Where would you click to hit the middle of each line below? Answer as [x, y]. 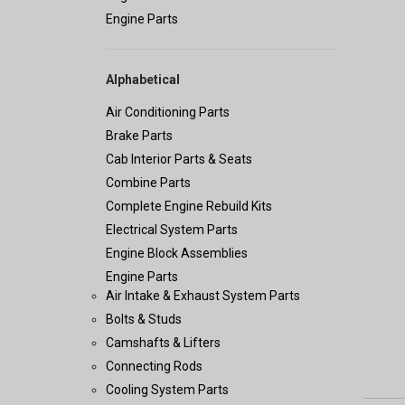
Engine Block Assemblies [177, 254]
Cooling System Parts [167, 390]
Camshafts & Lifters [163, 343]
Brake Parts [139, 136]
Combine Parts [148, 183]
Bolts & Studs [144, 320]
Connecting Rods [154, 367]
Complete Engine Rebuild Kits [189, 207]
